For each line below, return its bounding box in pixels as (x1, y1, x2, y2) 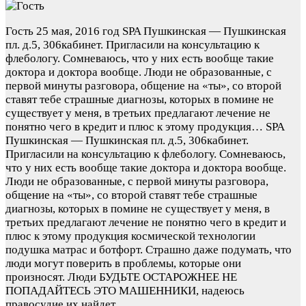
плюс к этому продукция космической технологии (5, 229, 255, 242)
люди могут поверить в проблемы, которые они (5, 256, 241, 270)
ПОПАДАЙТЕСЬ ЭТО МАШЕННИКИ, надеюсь (5, 283, 245, 297)
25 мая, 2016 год (36, 24, 120, 38)
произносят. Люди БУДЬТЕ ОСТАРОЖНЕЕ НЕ (5, 270, 237, 283)
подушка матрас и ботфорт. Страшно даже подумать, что (5, 242, 292, 256)
